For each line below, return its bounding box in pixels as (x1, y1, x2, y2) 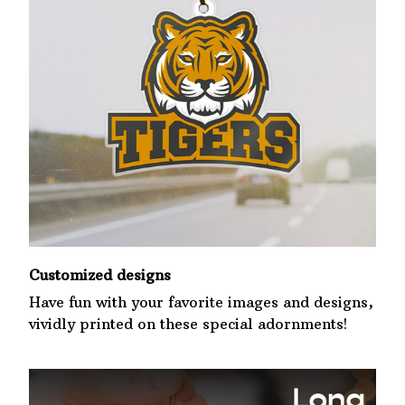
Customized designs (29, 265, 171, 284)
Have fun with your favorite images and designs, (29, 293, 373, 312)
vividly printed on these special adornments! (29, 315, 347, 334)
